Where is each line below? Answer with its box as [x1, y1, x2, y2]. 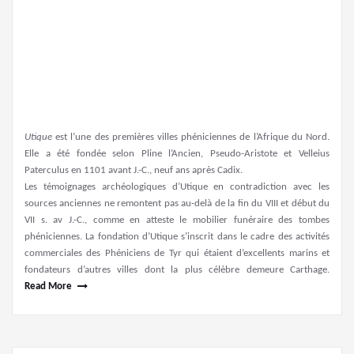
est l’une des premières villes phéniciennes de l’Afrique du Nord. [52, 131, 330, 142]
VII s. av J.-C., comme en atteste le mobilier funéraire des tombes [24, 214, 330, 225]
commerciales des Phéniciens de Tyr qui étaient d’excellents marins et [24, 247, 330, 258]
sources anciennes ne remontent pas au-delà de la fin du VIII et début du [24, 198, 330, 209]
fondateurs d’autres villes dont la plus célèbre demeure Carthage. [24, 264, 330, 275]
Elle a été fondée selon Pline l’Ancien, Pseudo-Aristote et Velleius [24, 148, 330, 159]
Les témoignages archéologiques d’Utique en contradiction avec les [24, 181, 330, 192]
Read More [24, 281, 72, 292]
